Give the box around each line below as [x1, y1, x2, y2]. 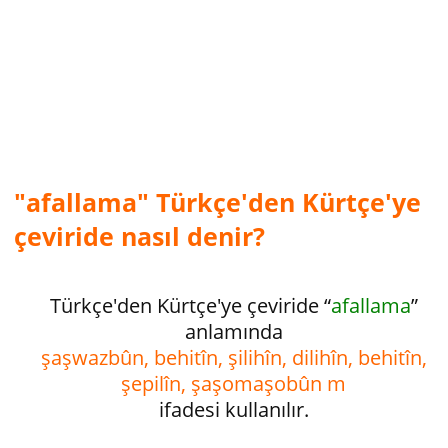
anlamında [185, 318, 283, 345]
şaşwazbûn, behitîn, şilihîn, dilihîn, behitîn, [41, 344, 427, 371]
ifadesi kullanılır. [159, 396, 309, 423]
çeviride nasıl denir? [14, 219, 265, 253]
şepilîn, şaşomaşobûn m [121, 370, 347, 397]
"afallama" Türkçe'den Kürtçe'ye [14, 185, 421, 219]
